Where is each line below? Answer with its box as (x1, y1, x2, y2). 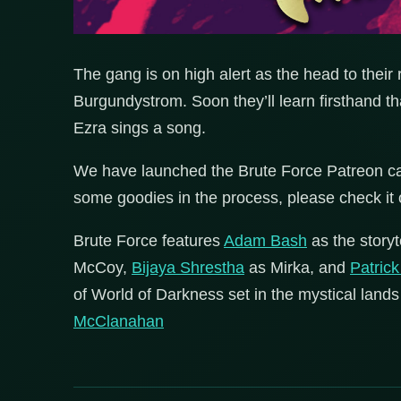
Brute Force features (73, 231, 224, 250)
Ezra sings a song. (73, 118, 206, 137)
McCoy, (73, 258, 132, 277)
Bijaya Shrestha (132, 258, 244, 277)
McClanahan (73, 311, 164, 330)
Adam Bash (224, 231, 307, 250)
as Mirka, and (244, 258, 350, 277)
